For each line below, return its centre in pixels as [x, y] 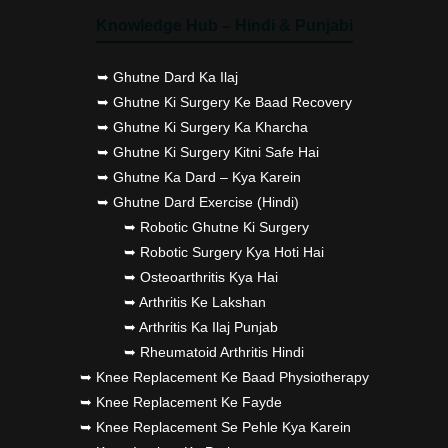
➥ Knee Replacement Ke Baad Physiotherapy [224, 376]
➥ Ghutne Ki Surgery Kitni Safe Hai [207, 151]
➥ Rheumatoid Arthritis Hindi [214, 351]
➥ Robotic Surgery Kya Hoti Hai [224, 251]
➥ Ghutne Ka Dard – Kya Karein [198, 176]
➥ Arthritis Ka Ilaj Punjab [201, 326]
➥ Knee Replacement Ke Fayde [180, 401]
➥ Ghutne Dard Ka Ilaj [167, 76]
